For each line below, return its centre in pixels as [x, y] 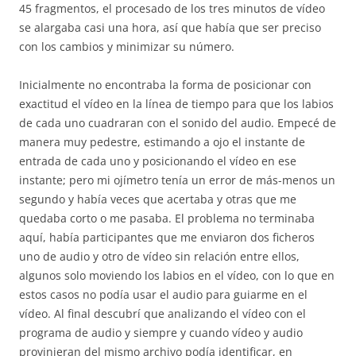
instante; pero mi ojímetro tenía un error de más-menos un [177, 180]
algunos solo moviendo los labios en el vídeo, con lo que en [177, 275]
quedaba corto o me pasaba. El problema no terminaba [167, 218]
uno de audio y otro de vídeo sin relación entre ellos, [159, 256]
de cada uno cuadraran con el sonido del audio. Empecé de [178, 123]
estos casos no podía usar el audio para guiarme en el [163, 294]
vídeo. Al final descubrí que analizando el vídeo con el [163, 313]
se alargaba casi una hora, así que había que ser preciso [170, 27]
